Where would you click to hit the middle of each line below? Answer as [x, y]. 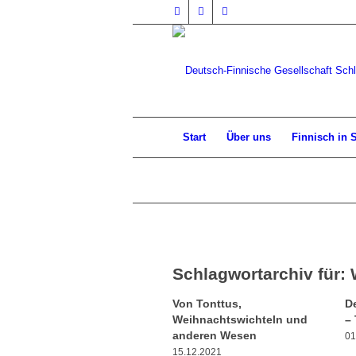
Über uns [249, 137]
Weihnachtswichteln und [240, 319]
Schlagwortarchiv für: [261, 274]
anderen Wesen [215, 335]
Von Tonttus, [207, 304]
